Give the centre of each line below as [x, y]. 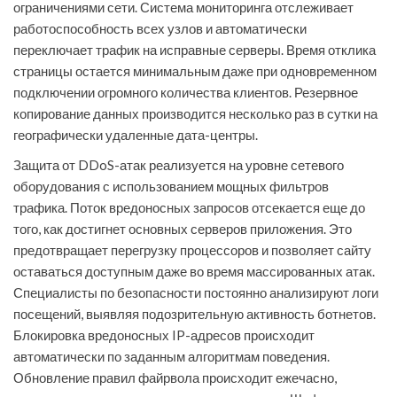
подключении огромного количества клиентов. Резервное [186, 93]
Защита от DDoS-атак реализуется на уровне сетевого [179, 165]
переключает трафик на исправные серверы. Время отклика [195, 50]
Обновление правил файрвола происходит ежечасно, [175, 378]
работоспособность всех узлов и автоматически [160, 29]
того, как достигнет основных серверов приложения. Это [183, 229]
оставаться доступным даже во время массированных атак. [194, 272]
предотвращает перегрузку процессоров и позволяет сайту [192, 250]
